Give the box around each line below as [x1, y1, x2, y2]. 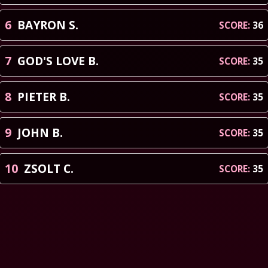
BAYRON [17, 17, 66, 33]
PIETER [17, 89, 56, 105]
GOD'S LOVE [17, 53, 85, 69]
